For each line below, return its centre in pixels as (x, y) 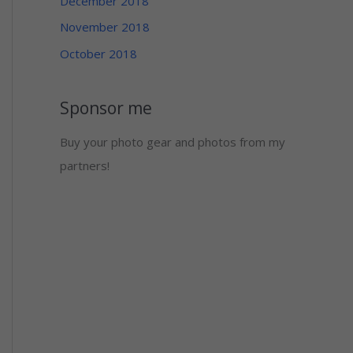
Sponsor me (106, 108)
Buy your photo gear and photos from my (173, 141)
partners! (85, 165)
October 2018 (98, 54)
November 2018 (105, 27)
